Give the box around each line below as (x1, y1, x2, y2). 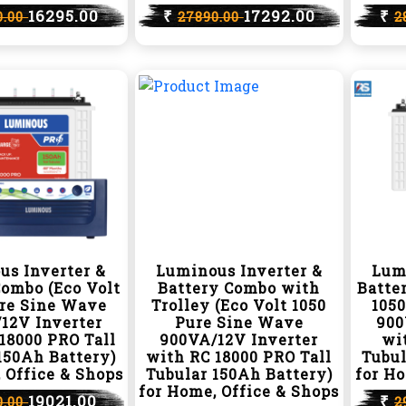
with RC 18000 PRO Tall (146, 347, 333, 366)
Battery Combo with (158, 278, 321, 297)
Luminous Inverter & (155, 261, 323, 280)
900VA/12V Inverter (159, 330, 319, 349)
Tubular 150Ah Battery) (145, 364, 333, 383)
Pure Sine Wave (174, 313, 304, 332)
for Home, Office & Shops (139, 382, 340, 401)
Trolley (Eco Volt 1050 (151, 295, 327, 314)
